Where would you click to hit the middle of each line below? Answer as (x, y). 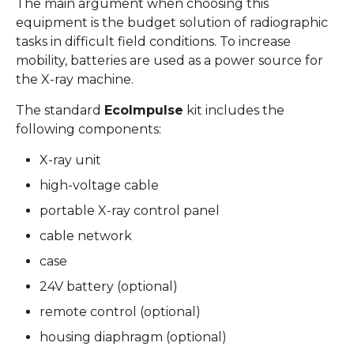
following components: (88, 130)
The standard (60, 111)
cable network (86, 236)
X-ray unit (70, 160)
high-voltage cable (99, 186)
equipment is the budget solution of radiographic (172, 23)
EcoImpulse (144, 111)
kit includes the (234, 111)
